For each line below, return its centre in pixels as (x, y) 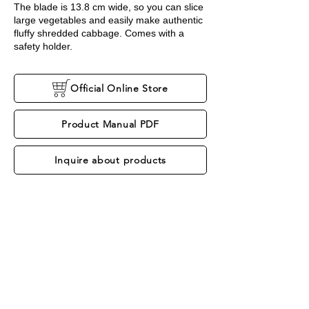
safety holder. (43, 46)
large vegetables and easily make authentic (108, 20)
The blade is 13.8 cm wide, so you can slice (109, 7)
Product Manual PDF (110, 124)
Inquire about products (110, 160)
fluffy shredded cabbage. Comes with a (99, 33)
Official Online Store (119, 88)
